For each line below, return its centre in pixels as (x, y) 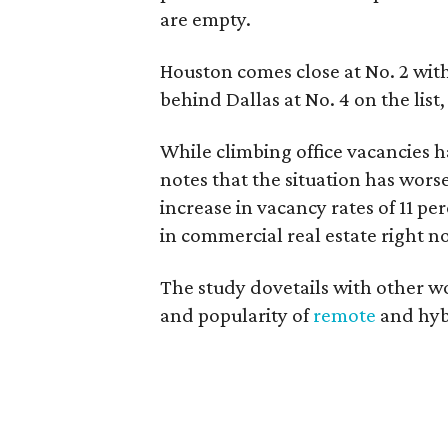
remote (344, 314)
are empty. (205, 18)
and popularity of (236, 314)
